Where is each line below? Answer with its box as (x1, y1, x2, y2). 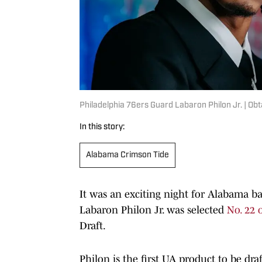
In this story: (80, 122, 125, 132)
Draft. (80, 219, 106, 232)
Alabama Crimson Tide (86, 150, 169, 160)
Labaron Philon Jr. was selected (80, 204, 227, 216)
